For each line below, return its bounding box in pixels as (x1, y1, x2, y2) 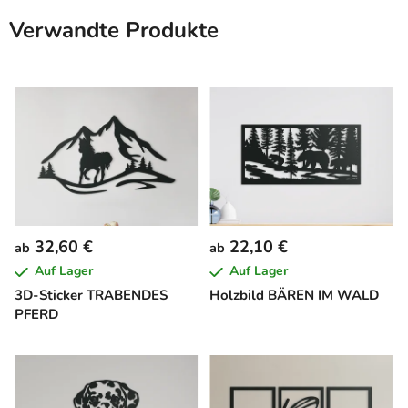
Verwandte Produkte (9, 15, 219, 46)
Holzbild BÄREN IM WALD (209, 286, 379, 305)
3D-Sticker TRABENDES (15, 286, 168, 305)
